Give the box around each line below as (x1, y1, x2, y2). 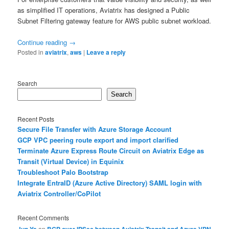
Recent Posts (17, 114, 55, 124)
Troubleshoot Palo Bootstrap (17, 167, 109, 177)
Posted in (17, 47, 44, 56)
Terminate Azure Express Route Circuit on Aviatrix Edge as (17, 146, 204, 156)
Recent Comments (17, 213, 70, 222)
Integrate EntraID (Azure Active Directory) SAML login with (17, 178, 202, 188)
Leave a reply (86, 47, 126, 57)
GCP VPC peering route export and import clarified (17, 135, 179, 145)
